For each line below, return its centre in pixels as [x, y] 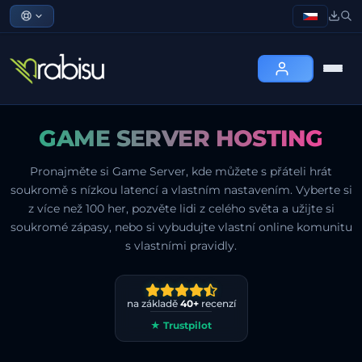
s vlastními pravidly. [181, 245]
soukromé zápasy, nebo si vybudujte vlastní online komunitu [181, 227]
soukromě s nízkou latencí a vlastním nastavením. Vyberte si [181, 189]
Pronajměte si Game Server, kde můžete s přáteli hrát [181, 171]
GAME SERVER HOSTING [181, 138]
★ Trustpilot [181, 325]
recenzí [217, 303]
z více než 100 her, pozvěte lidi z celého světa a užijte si [181, 208]
